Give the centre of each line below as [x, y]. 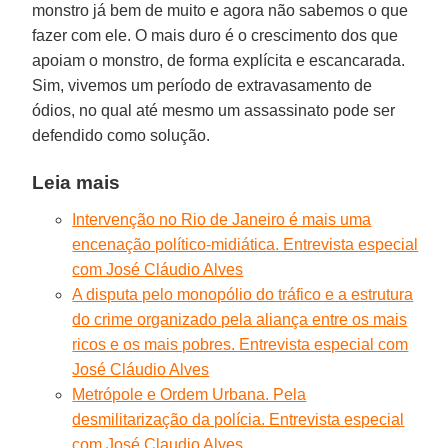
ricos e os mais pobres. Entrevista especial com [240, 344]
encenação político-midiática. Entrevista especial [245, 244]
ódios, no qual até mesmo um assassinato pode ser [214, 110]
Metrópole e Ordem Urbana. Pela [189, 394]
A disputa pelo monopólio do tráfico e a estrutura [243, 294]
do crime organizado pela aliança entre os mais [240, 319]
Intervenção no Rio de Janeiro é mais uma [222, 219]
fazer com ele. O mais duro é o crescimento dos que [215, 35]
